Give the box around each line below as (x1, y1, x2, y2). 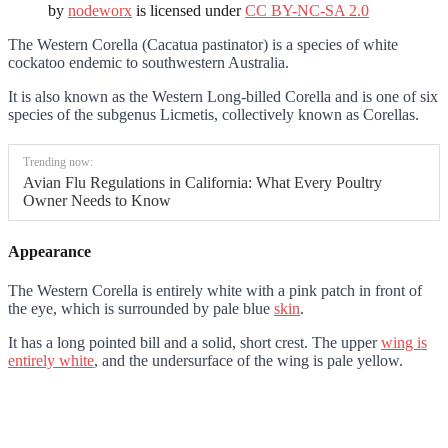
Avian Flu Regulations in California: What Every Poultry (23, 174, 382, 192)
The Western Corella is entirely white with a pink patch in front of (8, 281, 422, 299)
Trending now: (23, 155, 93, 170)
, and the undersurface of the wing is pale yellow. (94, 351, 403, 369)
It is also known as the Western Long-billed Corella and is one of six (8, 88, 438, 106)
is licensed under (132, 2, 245, 20)
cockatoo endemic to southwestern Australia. (8, 54, 289, 72)
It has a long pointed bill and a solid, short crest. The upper (8, 333, 381, 351)
